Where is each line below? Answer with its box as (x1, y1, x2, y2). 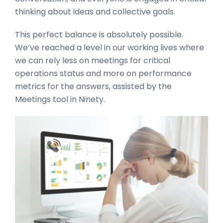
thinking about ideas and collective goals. (15, 5, 175, 17)
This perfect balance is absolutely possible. (15, 28, 183, 40)
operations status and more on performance (15, 67, 192, 79)
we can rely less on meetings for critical (15, 54, 170, 66)
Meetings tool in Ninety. (15, 93, 105, 105)
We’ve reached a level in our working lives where (15, 41, 204, 53)
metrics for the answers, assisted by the (15, 80, 172, 92)
